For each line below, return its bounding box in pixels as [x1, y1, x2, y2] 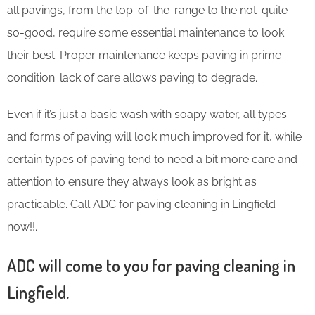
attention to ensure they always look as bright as [7, 174, 257, 188]
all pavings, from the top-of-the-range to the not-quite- [7, 3, 292, 17]
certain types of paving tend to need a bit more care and [7, 152, 297, 166]
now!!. [7, 219, 37, 233]
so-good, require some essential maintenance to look [7, 25, 284, 39]
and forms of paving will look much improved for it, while [7, 129, 302, 143]
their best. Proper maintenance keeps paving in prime [7, 48, 281, 62]
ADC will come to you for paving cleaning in [7, 254, 295, 276]
